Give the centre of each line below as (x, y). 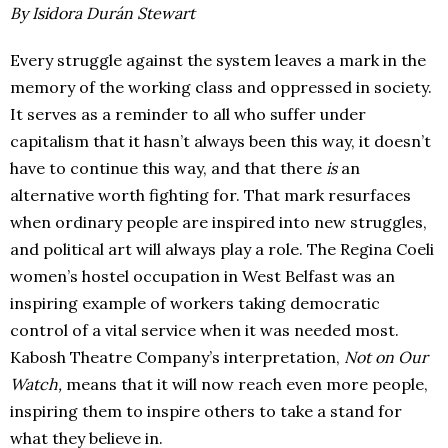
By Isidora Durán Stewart (102, 12)
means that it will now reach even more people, (247, 383)
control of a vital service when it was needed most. (204, 329)
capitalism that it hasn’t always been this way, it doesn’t (220, 140)
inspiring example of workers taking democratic (195, 302)
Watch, (38, 383)
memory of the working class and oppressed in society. (221, 86)
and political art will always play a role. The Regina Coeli (222, 248)
